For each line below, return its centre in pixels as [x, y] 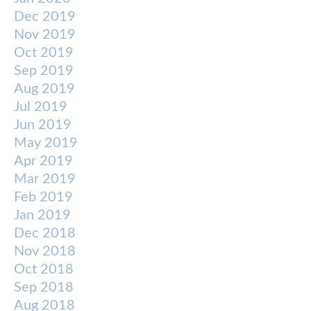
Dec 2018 [45, 234]
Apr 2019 [43, 161]
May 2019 [46, 143]
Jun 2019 [43, 125]
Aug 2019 [44, 89]
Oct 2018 [44, 270]
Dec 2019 [45, 17]
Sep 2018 [44, 288]
